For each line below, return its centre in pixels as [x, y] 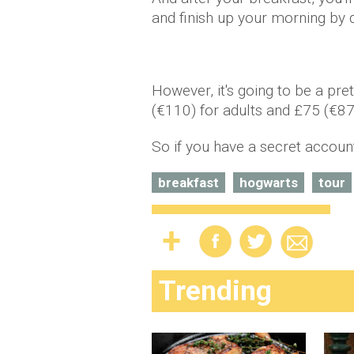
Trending [215, 291]
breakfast [188, 183]
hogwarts [269, 183]
